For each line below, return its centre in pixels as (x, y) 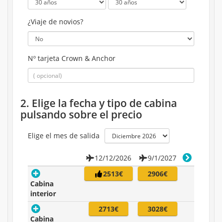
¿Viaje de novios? (55, 22)
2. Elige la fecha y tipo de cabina (99, 103)
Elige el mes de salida (64, 136)
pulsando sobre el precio (81, 115)
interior (43, 194)
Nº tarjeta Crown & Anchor (72, 58)
